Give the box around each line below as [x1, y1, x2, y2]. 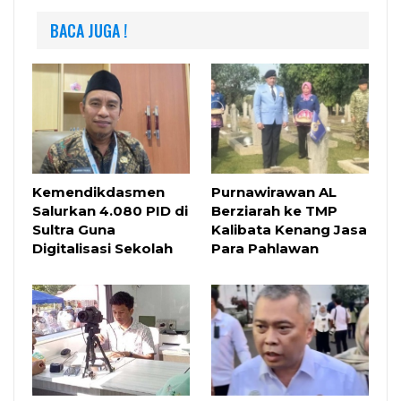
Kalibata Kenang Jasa [211, 221, 367, 239]
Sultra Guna [32, 221, 115, 239]
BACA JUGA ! [50, 18, 127, 42]
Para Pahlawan [211, 240, 319, 258]
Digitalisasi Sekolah [32, 240, 173, 258]
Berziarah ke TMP [211, 202, 337, 220]
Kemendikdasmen [32, 183, 165, 201]
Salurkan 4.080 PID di [32, 202, 188, 220]
